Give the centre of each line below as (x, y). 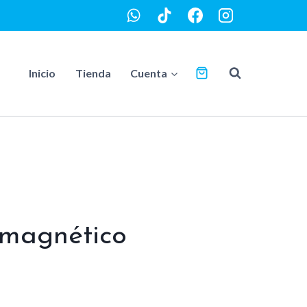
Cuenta (149, 73)
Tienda (93, 73)
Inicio (42, 73)
